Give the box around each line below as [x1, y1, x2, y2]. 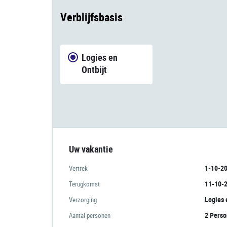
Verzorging [69, 195, 97, 204]
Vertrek [69, 163, 88, 173]
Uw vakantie [69, 142, 113, 155]
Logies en [82, 51, 118, 63]
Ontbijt [82, 63, 107, 75]
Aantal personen [69, 210, 110, 220]
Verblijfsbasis [60, 9, 123, 24]
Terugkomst [69, 179, 100, 188]
